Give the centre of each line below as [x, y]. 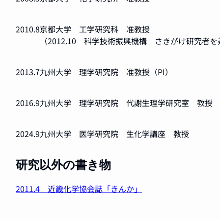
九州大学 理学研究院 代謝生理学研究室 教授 [126, 103]
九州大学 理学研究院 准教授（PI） [106, 72]
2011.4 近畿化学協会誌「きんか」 [79, 188]
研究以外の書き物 [63, 165]
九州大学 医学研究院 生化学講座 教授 [114, 134]
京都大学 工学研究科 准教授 [95, 29]
